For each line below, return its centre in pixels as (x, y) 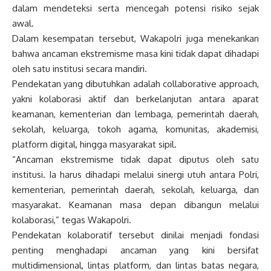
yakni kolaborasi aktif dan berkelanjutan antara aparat (135, 99)
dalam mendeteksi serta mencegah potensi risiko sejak (135, 8)
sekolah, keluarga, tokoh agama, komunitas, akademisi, (135, 129)
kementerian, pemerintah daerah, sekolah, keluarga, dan (135, 190)
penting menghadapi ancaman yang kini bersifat (135, 250)
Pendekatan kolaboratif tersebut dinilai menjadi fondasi (135, 235)
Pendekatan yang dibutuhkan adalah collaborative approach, (135, 84)
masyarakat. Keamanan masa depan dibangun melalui (135, 205)
